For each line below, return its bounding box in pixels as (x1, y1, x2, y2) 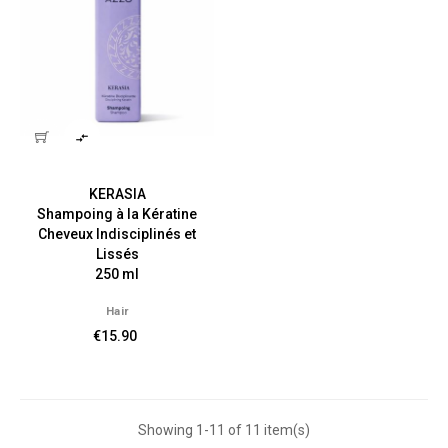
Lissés (95, 246, 139, 262)
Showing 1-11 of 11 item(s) (138, 422, 310, 438)
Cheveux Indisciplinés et (38, 226, 196, 242)
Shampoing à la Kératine (37, 206, 197, 222)
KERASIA (88, 186, 146, 202)
